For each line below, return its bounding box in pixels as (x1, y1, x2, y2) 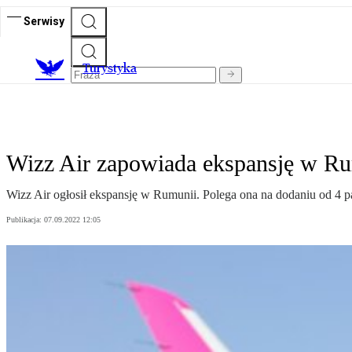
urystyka (90, 60, 137, 76)
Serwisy (24, 14, 64, 27)
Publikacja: (6, 215, 44, 225)
